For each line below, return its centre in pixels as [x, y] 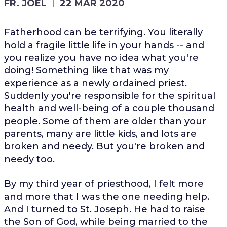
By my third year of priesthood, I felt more [104, 184]
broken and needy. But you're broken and [104, 146]
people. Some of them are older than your [105, 121]
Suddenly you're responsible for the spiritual [109, 96]
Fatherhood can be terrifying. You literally [103, 32]
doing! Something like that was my [86, 70]
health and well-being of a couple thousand [109, 108]
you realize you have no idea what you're [101, 58]
